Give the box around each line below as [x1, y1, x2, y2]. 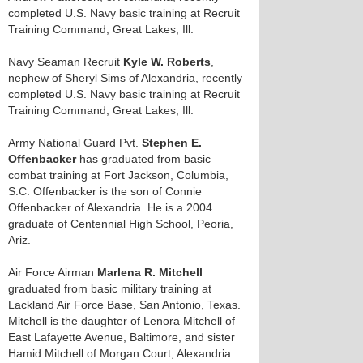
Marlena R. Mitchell [97, 266, 203, 279]
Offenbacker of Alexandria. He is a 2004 [8, 201, 212, 214]
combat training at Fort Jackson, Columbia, [8, 169, 228, 181]
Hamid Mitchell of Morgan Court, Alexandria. [8, 347, 234, 360]
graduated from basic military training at [8, 282, 211, 295]
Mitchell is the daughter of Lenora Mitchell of [8, 314, 235, 327]
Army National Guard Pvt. [8, 136, 142, 149]
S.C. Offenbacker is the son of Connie [8, 185, 202, 198]
